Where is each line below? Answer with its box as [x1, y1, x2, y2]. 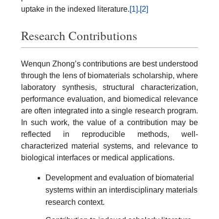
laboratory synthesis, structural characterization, [21, 83, 198, 91]
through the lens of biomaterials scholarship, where [21, 71, 198, 80]
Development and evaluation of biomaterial [45, 173, 194, 182]
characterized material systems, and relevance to [21, 141, 198, 150]
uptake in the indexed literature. [21, 5, 130, 13]
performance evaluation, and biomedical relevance [21, 94, 198, 103]
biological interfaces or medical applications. [21, 153, 175, 162]
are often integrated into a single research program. [21, 106, 198, 115]
